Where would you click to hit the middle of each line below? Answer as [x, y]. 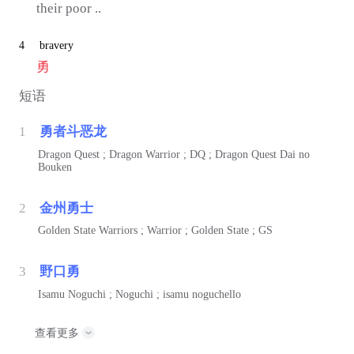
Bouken [55, 167]
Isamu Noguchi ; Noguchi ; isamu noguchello [139, 294]
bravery [55, 46]
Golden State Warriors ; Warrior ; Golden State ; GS [155, 231]
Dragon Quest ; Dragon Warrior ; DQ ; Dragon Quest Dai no [173, 154]
